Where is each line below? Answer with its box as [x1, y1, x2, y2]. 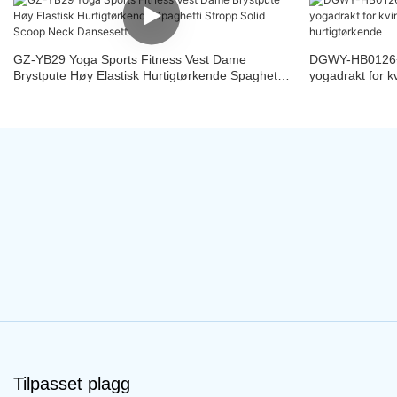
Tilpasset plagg [13, 374, 130, 394]
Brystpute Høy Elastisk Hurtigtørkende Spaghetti [13, 68, 284, 83]
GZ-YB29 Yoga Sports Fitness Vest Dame [13, 52, 246, 67]
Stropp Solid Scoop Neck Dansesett [13, 84, 213, 99]
